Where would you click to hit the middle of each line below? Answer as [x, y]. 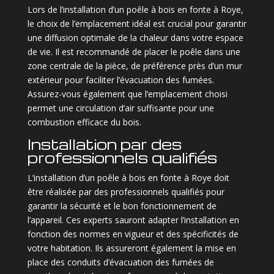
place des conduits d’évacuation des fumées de [120, 262]
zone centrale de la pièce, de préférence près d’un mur [135, 65]
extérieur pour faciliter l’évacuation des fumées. [120, 80]
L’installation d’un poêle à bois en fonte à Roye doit [128, 177]
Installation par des [104, 144]
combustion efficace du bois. [84, 122]
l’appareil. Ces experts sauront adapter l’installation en [133, 220]
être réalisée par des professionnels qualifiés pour [126, 191]
